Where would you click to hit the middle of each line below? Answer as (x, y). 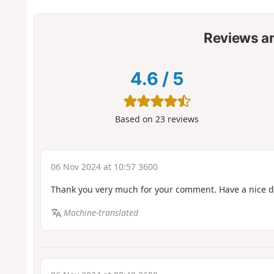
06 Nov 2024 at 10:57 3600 (104, 166)
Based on (135, 119)
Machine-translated (101, 213)
